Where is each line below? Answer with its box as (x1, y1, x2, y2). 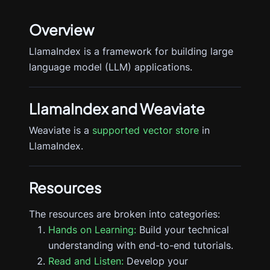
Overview (29, 20, 94, 39)
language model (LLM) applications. (29, 61, 192, 73)
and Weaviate (108, 99, 205, 118)
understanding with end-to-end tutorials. (48, 239, 233, 251)
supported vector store (92, 124, 199, 136)
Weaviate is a (29, 124, 92, 136)
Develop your (124, 255, 188, 267)
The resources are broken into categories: (29, 208, 220, 220)
